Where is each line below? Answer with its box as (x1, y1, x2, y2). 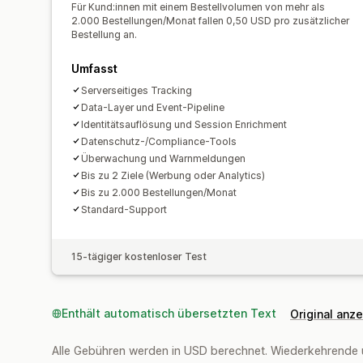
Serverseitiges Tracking (81, 83, 192, 96)
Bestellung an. (71, 28, 137, 41)
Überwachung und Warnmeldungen (81, 152, 246, 164)
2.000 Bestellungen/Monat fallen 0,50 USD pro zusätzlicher (71, 14, 349, 27)
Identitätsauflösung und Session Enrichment (81, 117, 287, 130)
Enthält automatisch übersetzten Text (62, 305, 276, 320)
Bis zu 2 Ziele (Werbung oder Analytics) (81, 169, 265, 181)
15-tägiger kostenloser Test (71, 250, 207, 263)
